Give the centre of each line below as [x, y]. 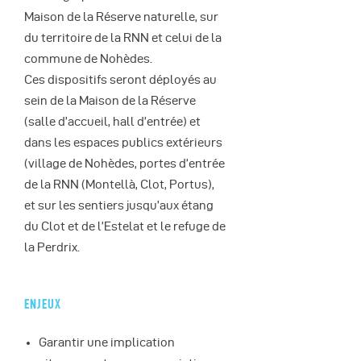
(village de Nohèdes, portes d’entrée [124, 164]
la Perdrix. [52, 247]
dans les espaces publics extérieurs [123, 143]
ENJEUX [43, 304]
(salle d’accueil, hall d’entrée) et [112, 122]
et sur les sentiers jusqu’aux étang [119, 205]
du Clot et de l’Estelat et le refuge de [125, 226]
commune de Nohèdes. [88, 59]
